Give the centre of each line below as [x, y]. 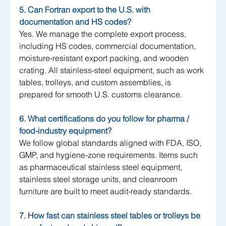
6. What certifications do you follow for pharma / [105, 119]
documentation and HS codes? [75, 22]
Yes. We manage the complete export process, [104, 34]
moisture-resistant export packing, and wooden [105, 58]
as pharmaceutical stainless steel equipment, [102, 167]
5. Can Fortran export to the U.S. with [86, 10]
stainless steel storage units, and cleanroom [99, 179]
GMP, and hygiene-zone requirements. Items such [109, 155]
